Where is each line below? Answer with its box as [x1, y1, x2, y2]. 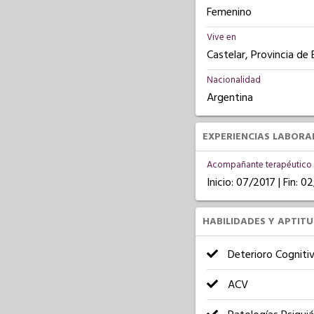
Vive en [206, 31, 236, 43]
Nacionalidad [206, 74, 261, 86]
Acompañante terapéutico [206, 158, 312, 171]
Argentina [206, 90, 253, 105]
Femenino [206, 4, 252, 20]
